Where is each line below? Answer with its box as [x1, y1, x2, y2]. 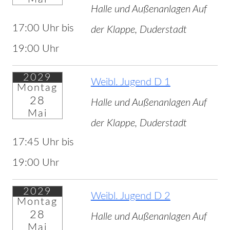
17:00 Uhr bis [12, 23, 74, 34]
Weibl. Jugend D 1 [90, 77, 170, 88]
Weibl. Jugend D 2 [90, 191, 170, 202]
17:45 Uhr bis [12, 137, 74, 148]
